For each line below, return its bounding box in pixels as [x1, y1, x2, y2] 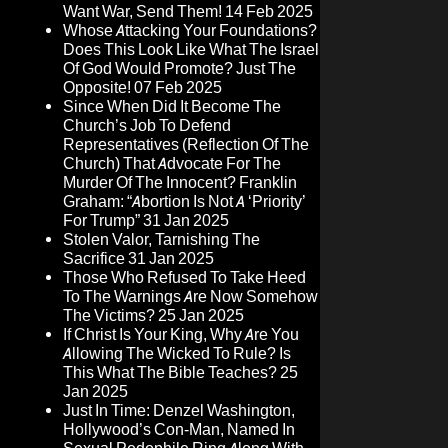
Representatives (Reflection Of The [63, 135, 309, 155]
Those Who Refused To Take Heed [63, 268, 306, 288]
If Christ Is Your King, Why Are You [63, 325, 299, 345]
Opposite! [63, 78, 131, 98]
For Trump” [63, 211, 140, 231]
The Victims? [63, 306, 155, 326]
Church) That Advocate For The [63, 154, 281, 174]
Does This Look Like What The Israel [63, 40, 319, 60]
